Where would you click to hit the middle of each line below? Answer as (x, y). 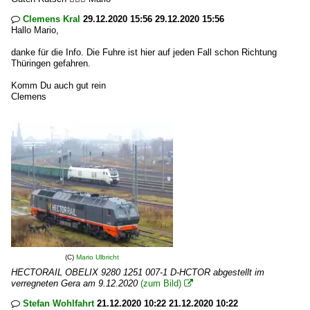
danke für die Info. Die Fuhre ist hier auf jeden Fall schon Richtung (144, 52)
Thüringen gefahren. (51, 63)
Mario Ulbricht (98, 257)
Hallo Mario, (35, 30)
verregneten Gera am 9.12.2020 (74, 283)
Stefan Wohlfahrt (58, 303)
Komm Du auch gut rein (58, 85)
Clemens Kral (52, 19)
